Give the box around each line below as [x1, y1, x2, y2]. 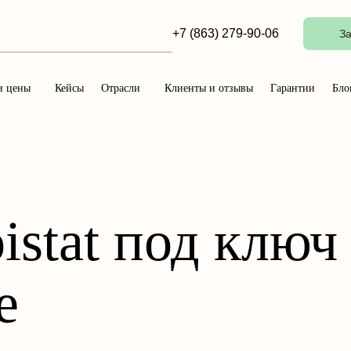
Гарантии [270, 81, 315, 94]
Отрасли [101, 81, 140, 94]
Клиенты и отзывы [165, 81, 253, 94]
